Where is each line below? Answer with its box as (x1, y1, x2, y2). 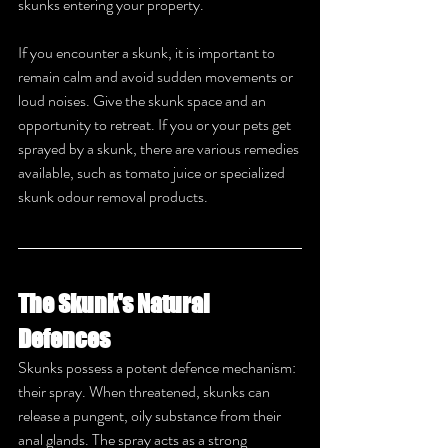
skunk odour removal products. (18, 184, 208, 208)
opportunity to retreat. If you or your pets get (18, 112, 294, 136)
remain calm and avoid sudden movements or (18, 64, 296, 88)
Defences (18, 323, 110, 353)
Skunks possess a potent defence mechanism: (18, 355, 299, 379)
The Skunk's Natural (18, 288, 214, 318)
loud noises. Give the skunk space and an (18, 88, 269, 112)
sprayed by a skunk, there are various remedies (18, 136, 302, 160)
